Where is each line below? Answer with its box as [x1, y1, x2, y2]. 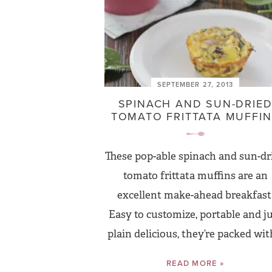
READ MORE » [166, 257, 224, 269]
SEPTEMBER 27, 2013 [157, 80, 234, 89]
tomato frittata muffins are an [123, 169, 268, 182]
